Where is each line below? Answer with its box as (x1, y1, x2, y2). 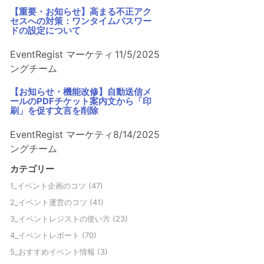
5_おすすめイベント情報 (10, 247, 98, 257)
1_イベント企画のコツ (10, 181, 89, 191)
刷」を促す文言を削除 (10, 104, 99, 116)
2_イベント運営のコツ (10, 197, 90, 207)
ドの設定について (10, 24, 81, 36)
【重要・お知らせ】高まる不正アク (10, 5, 152, 17)
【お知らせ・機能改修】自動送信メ (10, 85, 152, 97)
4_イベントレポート (10, 230, 82, 240)
